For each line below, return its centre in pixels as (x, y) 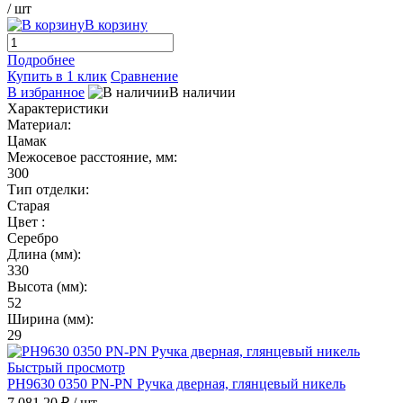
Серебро (33, 237)
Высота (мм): (47, 286)
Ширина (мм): (50, 318)
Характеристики (58, 108)
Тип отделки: (48, 189)
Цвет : (26, 221)
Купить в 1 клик (57, 76)
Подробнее (41, 59)
